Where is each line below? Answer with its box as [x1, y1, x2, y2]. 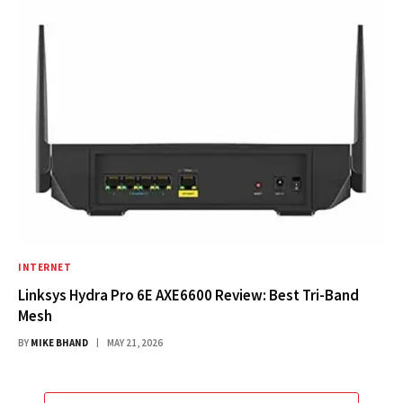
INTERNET [18, 260, 72, 273]
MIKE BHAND [31, 336, 88, 349]
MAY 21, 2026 [107, 336, 163, 349]
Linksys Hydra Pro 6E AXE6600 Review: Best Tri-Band [18, 284, 359, 305]
